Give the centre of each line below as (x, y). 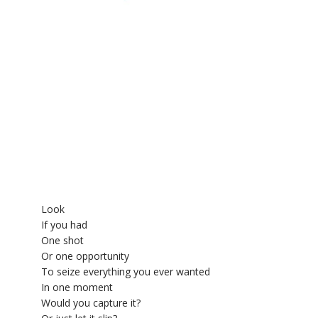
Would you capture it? (91, 302)
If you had (64, 224)
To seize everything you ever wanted (126, 271)
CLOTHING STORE (56, 57)
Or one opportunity (85, 256)
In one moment (77, 287)
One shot (62, 240)
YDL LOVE (38, 21)
